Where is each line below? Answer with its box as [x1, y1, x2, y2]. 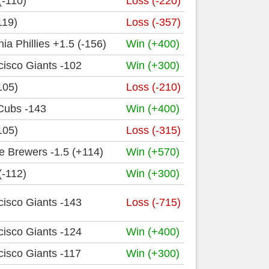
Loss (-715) [126, 196, 181, 208]
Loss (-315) [126, 124, 181, 136]
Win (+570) [126, 146, 180, 158]
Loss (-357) [126, 16, 181, 28]
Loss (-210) [126, 81, 181, 93]
